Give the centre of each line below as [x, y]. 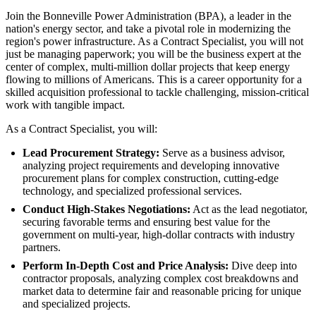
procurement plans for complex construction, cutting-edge [151, 178]
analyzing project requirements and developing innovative [151, 165]
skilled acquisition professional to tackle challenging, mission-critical [157, 92]
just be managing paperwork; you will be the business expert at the [153, 54]
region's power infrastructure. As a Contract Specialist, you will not [154, 41]
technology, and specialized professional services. [132, 190]
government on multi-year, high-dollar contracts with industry [159, 234]
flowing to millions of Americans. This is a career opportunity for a [154, 79]
